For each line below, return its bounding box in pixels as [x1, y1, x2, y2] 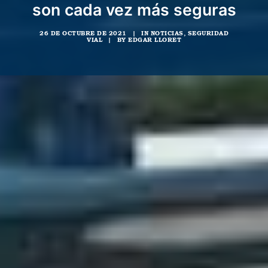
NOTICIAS [150, 30, 184, 36]
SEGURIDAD [187, 30, 229, 36]
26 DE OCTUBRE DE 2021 [39, 30, 127, 36]
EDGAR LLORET [128, 36, 181, 43]
